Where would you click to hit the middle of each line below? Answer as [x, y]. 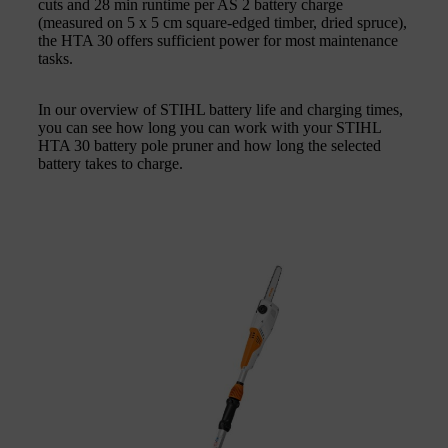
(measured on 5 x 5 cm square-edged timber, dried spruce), [222, 22]
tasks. [55, 58]
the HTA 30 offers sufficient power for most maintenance [218, 40]
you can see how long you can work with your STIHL [209, 127]
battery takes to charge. [110, 163]
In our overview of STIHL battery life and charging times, [220, 109]
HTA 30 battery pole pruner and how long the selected [209, 145]
